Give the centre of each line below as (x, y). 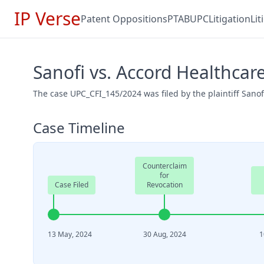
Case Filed (72, 185)
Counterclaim (164, 166)
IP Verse (47, 19)
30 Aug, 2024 (164, 234)
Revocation (164, 185)
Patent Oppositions (124, 19)
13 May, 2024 (70, 234)
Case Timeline (79, 128)
